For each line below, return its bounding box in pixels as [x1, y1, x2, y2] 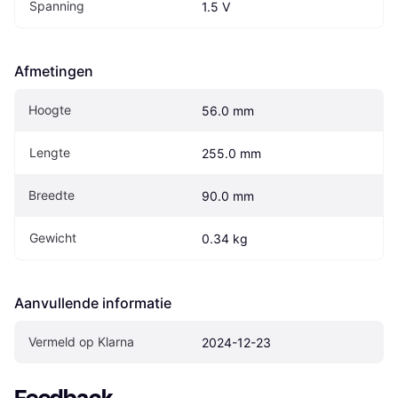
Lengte [29, 145, 70, 161]
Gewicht [29, 230, 76, 246]
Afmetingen [14, 62, 93, 81]
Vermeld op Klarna [28, 334, 134, 350]
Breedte [28, 187, 75, 203]
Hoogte [28, 102, 71, 118]
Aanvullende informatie [14, 294, 171, 313]
